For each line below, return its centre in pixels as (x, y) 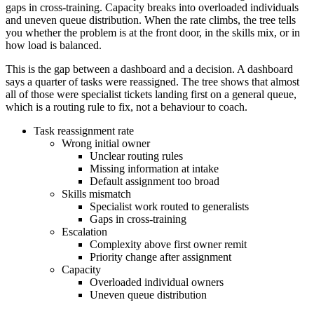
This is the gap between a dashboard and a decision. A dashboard (149, 69)
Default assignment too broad (155, 181)
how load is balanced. (54, 45)
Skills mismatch (96, 193)
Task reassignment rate (84, 130)
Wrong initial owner (106, 143)
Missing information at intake (154, 168)
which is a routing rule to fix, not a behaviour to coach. (127, 107)
